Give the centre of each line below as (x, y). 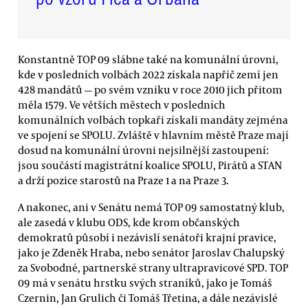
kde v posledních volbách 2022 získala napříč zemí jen (148, 74)
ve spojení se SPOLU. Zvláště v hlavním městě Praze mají (153, 134)
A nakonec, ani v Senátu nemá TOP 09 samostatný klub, (151, 207)
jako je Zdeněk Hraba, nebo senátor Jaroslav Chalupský (151, 252)
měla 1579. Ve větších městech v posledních (122, 104)
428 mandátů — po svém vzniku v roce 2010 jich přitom (150, 89)
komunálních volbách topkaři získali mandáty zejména (153, 119)
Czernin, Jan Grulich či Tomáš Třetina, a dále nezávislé (148, 297)
